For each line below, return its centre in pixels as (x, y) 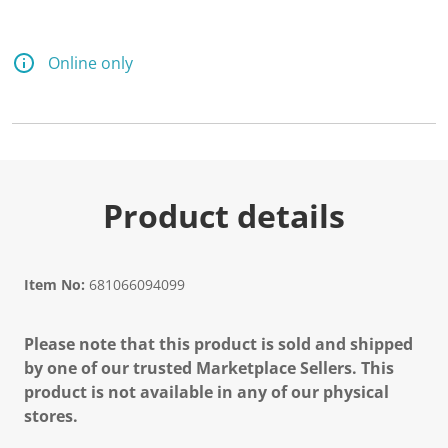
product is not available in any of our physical (206, 392)
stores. (51, 416)
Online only (90, 63)
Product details (224, 215)
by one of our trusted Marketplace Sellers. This (209, 368)
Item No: (54, 284)
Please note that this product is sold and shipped (218, 344)
